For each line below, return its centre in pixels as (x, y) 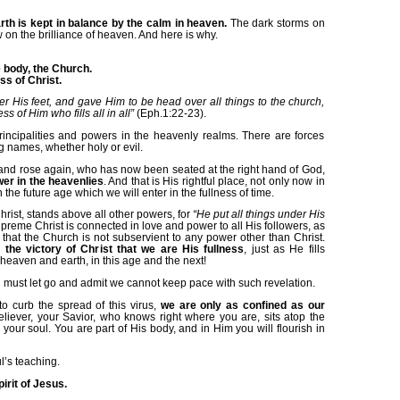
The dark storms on (276, 22)
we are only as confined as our (242, 304)
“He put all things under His (258, 214)
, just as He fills (284, 249)
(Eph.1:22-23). (171, 113)
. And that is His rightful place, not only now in (214, 180)
